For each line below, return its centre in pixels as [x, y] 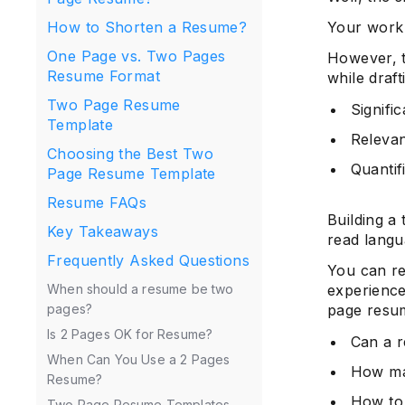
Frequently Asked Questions [148, 260]
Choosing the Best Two [131, 154]
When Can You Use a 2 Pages [139, 359]
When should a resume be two [141, 289]
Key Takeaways [103, 231]
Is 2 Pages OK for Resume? [130, 334]
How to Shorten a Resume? [147, 27]
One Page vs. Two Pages [137, 56]
